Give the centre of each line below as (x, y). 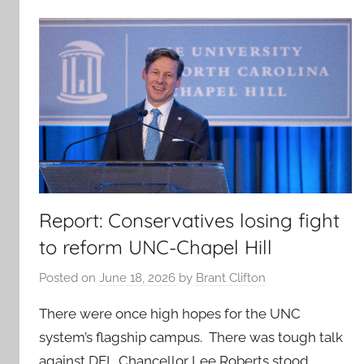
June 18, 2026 (137, 277)
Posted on (69, 277)
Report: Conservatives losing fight (189, 221)
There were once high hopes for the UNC (170, 313)
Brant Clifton (231, 277)
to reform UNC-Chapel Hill (156, 247)
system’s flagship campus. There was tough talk (191, 337)
